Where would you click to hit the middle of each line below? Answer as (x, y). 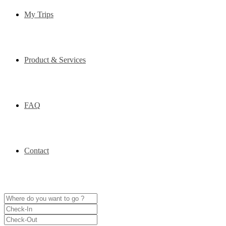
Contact (37, 151)
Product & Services (55, 60)
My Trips (39, 15)
